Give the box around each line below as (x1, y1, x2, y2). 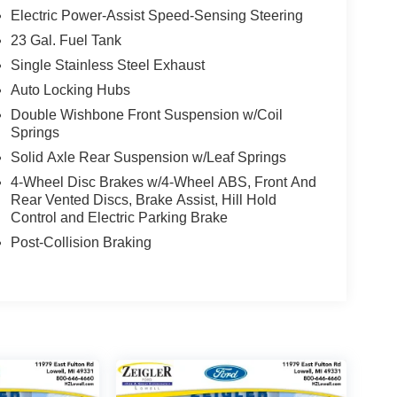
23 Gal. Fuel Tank (10, 32, 121, 48)
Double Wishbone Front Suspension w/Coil (10, 106, 283, 122)
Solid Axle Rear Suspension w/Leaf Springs (10, 149, 286, 165)
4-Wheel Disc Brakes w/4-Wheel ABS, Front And (10, 174, 316, 190)
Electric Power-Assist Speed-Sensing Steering (10, 7, 303, 23)
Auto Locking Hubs (10, 82, 130, 97)
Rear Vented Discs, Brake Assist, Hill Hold (10, 191, 276, 207)
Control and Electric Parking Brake (10, 209, 228, 225)
